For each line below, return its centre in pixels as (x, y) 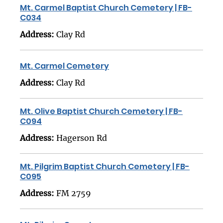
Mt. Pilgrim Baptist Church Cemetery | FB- (105, 167)
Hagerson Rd (82, 138)
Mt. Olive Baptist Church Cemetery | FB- (101, 111)
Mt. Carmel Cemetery (64, 66)
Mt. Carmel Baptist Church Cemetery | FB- (106, 8)
